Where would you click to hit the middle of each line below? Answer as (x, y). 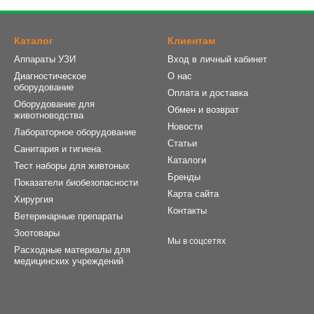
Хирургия (34, 199)
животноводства (49, 115)
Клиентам (191, 41)
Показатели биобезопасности (76, 183)
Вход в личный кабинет (217, 59)
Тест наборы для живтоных (72, 166)
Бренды (184, 177)
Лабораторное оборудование (75, 132)
